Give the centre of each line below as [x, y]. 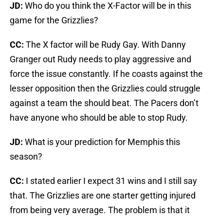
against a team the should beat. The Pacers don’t [104, 103]
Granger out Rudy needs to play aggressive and [100, 59]
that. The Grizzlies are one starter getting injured [103, 196]
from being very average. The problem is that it [100, 210]
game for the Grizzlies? [54, 20]
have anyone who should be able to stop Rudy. [99, 118]
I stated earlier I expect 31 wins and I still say [111, 181]
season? [26, 157]
